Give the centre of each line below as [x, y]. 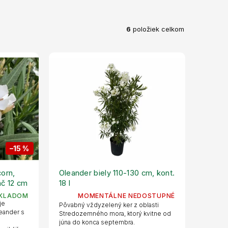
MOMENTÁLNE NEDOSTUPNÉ [126, 195]
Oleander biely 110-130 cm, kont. [117, 173]
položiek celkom [158, 29]
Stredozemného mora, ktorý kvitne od [115, 213]
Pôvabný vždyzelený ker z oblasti [109, 205]
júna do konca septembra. [97, 222]
